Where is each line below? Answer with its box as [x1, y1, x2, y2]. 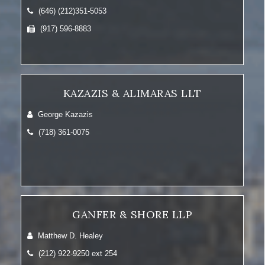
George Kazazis [35, 110, 93, 119]
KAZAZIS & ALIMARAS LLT [63, 86, 202, 100]
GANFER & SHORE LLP [72, 208, 192, 221]
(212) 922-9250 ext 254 [36, 249, 117, 258]
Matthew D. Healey [35, 231, 103, 240]
